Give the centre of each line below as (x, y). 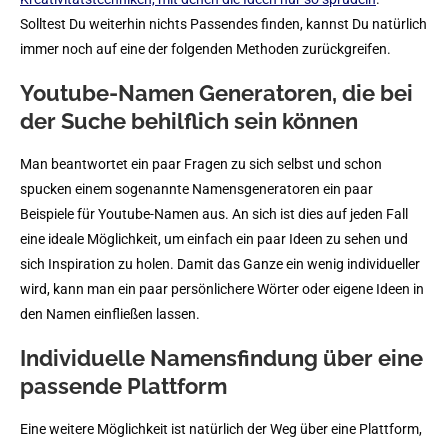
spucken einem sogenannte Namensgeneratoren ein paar (196, 188)
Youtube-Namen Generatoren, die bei (216, 92)
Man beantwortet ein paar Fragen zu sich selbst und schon (201, 163)
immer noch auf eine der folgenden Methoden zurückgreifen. (205, 48)
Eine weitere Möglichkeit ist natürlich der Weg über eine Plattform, (221, 428)
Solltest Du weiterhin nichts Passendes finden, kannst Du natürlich (223, 23)
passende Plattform (123, 385)
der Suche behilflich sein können (189, 120)
